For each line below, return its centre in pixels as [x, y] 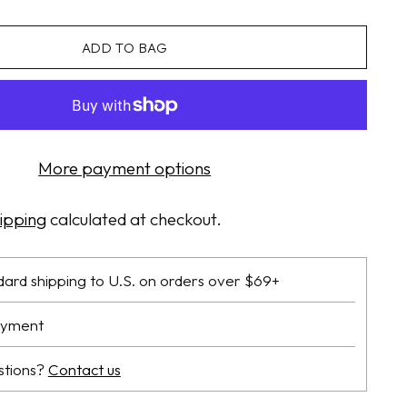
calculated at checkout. [134, 219]
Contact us [84, 369]
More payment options [125, 169]
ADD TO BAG [124, 47]
